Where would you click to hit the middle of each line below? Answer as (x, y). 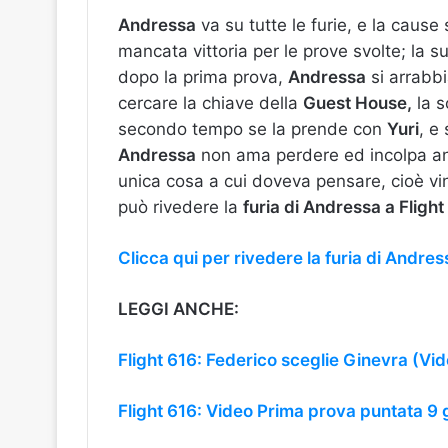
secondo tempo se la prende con (252, 129)
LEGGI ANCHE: (178, 309)
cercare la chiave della (210, 103)
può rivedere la (180, 207)
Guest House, (357, 103)
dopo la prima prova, (203, 77)
